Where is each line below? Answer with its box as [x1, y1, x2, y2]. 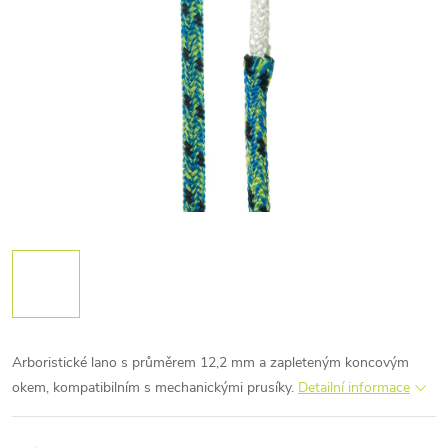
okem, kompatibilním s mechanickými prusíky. [12, 378, 298, 397]
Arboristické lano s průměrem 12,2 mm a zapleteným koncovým [12, 353, 409, 372]
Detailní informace [298, 378, 410, 397]
